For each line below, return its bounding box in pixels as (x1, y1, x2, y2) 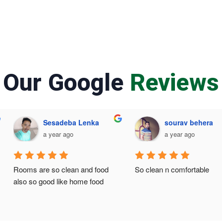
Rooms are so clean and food (13, 164, 109, 174)
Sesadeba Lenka (43, 117, 100, 127)
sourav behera (165, 117, 214, 127)
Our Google (3, 68, 130, 97)
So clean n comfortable (135, 164, 210, 174)
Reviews (129, 68, 219, 97)
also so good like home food (13, 175, 104, 186)
